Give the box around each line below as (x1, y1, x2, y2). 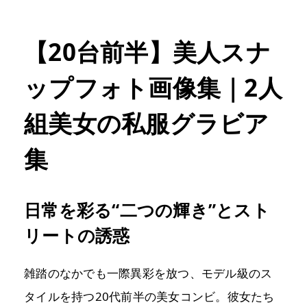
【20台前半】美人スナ (24, 36, 271, 68)
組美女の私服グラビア (24, 107, 269, 139)
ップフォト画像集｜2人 (24, 71, 282, 103)
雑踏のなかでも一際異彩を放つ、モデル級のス (24, 265, 273, 281)
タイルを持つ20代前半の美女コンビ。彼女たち (24, 288, 275, 304)
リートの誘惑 (24, 223, 130, 247)
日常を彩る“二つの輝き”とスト (24, 198, 270, 221)
